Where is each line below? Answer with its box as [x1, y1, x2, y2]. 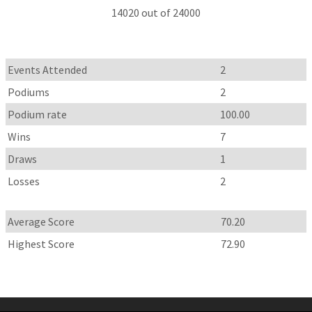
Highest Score [8, 237, 75, 251]
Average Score [8, 214, 75, 229]
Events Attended [8, 63, 88, 77]
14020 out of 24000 [111, 6, 201, 20]
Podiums [8, 85, 50, 100]
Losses [8, 174, 40, 189]
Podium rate [8, 107, 68, 122]
